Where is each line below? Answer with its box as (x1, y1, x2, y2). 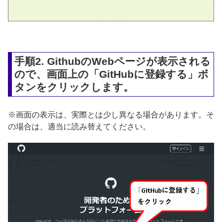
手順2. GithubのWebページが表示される (14, 55, 211, 67)
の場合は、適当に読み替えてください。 (8, 122, 151, 131)
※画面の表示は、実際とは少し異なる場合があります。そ (8, 110, 214, 119)
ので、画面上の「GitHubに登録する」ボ (14, 68, 209, 80)
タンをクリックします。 (14, 81, 134, 93)
